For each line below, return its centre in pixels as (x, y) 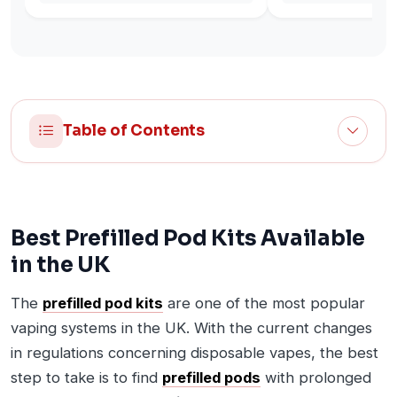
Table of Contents (134, 131)
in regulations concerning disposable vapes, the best (195, 353)
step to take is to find (86, 378)
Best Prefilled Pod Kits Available (188, 238)
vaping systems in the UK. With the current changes (191, 328)
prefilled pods (211, 378)
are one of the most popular (264, 304)
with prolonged (316, 378)
